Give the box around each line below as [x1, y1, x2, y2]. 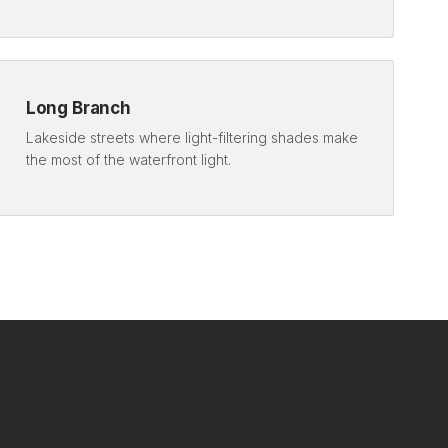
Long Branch [25, 97, 131, 118]
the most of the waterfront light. [25, 150, 231, 168]
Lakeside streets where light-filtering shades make [25, 128, 358, 146]
